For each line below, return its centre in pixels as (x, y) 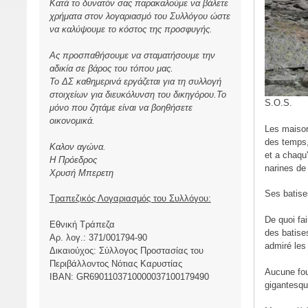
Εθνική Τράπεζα (82, 225)
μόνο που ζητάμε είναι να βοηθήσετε (121, 107)
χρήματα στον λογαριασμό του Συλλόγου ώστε (140, 16)
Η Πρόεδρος (73, 159)
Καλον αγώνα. (77, 146)
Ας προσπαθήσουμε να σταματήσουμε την (132, 55)
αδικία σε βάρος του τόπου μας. (111, 68)
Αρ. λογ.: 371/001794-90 (98, 238)
